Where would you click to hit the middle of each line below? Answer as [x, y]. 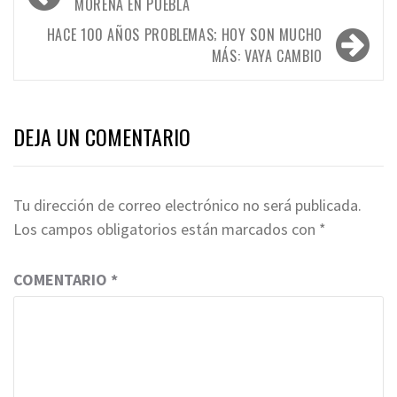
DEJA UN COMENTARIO [102, 136]
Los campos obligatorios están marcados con [166, 229]
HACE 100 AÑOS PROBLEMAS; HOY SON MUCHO [184, 34]
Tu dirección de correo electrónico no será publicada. [187, 205]
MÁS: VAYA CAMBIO [267, 55]
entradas [64, 40]
